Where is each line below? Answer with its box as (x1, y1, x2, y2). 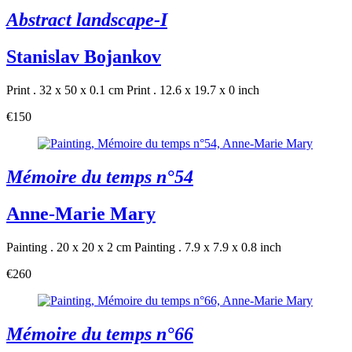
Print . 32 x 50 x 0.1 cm (6, 83, 123, 97)
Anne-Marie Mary (6, 203, 156, 225)
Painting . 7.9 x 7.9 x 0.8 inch (134, 240, 281, 254)
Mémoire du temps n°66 (6, 323, 193, 344)
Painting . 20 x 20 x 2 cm (6, 240, 131, 254)
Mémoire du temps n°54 (6, 167, 193, 188)
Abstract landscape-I (6, 9, 167, 31)
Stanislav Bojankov (6, 46, 161, 68)
